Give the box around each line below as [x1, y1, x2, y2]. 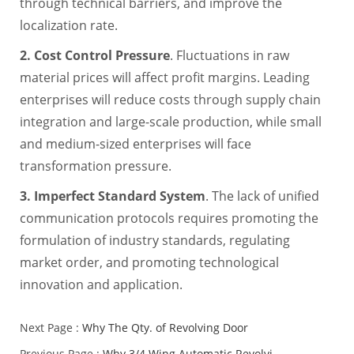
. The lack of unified [205, 186, 319, 205]
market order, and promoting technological [19, 253, 279, 271]
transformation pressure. [19, 156, 171, 175]
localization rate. [19, 16, 118, 34]
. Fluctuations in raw [169, 46, 289, 64]
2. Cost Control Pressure [19, 46, 170, 64]
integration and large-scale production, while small [19, 112, 322, 130]
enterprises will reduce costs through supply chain [19, 90, 321, 108]
